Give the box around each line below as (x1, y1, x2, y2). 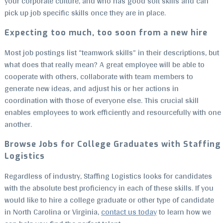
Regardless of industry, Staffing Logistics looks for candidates (4, 169, 212, 184)
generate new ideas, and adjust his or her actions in (4, 81, 179, 96)
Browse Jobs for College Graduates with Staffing (4, 139, 221, 150)
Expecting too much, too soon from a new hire (4, 27, 210, 38)
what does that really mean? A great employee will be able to (4, 57, 205, 72)
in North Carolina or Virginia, (4, 205, 101, 220)
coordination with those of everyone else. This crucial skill (4, 93, 199, 108)
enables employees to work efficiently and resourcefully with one (4, 105, 221, 120)
